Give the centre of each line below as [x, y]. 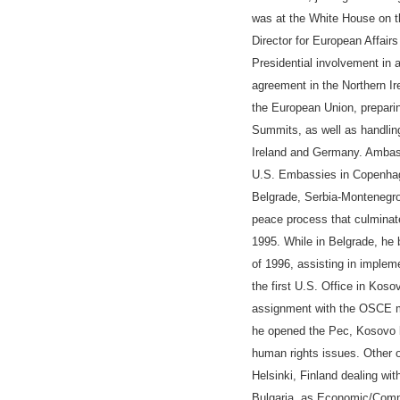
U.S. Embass [287, 175]
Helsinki [272, 375]
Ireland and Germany [305, 152]
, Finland [315, 375]
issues [339, 353]
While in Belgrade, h [336, 242]
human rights [287, 353]
